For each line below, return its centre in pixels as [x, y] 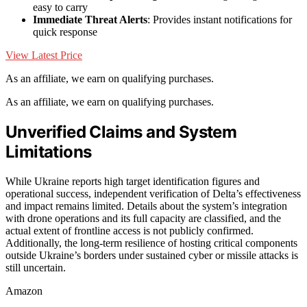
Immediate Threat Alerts [90, 20]
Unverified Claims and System [121, 132]
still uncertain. [36, 268]
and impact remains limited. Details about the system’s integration [146, 206]
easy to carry [60, 8]
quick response [65, 32]
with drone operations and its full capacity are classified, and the [143, 218]
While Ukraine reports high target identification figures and [133, 181]
